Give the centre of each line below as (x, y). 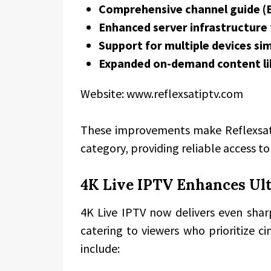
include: (100, 248)
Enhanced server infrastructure (183, 27)
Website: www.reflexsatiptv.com (162, 93)
